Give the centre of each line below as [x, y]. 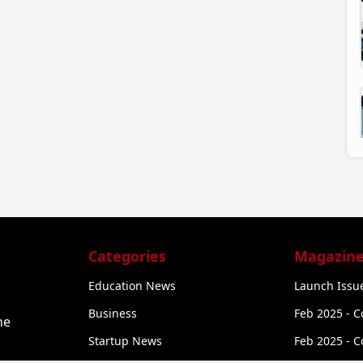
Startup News [126, 340]
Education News [132, 285]
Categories [128, 256]
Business [113, 313]
